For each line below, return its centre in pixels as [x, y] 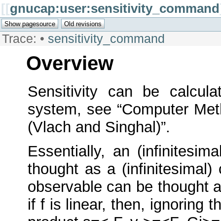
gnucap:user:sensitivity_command [115, 8]
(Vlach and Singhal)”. [99, 127]
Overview [70, 63]
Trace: [19, 38]
